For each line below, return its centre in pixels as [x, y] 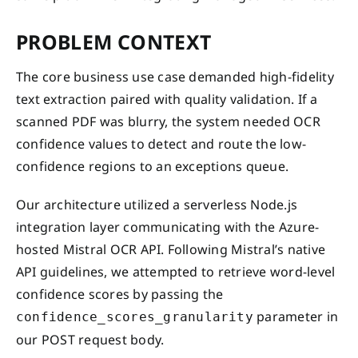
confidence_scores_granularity [135, 316]
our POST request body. [90, 339]
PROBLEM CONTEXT [114, 42]
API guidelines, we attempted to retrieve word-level [176, 271]
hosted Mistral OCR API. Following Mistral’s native [171, 249]
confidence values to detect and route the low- [161, 143]
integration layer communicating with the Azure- [168, 227]
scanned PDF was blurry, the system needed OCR [168, 121]
